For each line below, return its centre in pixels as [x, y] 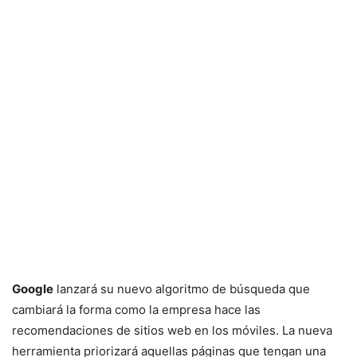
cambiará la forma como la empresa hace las [136, 310]
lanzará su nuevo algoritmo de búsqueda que [182, 289]
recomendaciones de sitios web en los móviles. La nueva [172, 330]
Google [33, 289]
